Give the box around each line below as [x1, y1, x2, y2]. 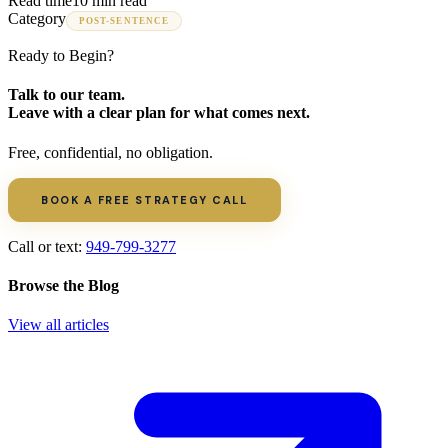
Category [8, 9, 66, 27]
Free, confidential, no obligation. [8, 143, 213, 161]
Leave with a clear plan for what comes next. [8, 104, 310, 122]
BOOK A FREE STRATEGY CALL [41, 192, 248, 207]
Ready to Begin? [8, 46, 114, 64]
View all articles [8, 316, 109, 334]
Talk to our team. [8, 86, 125, 104]
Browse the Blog [8, 276, 119, 294]
